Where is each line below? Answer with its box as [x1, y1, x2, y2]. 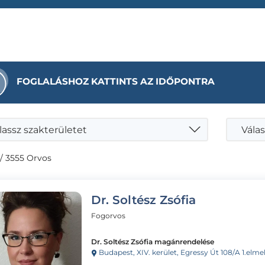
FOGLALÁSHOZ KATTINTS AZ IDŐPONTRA [17, 75, 215, 87]
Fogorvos [91, 211, 125, 220]
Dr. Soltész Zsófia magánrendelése [91, 237, 214, 246]
